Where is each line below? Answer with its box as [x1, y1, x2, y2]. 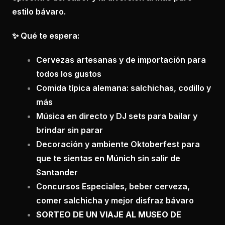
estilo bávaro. [12, 7, 66, 17]
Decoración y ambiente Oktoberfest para [36, 139, 200, 150]
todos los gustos [36, 69, 101, 79]
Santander [36, 167, 78, 178]
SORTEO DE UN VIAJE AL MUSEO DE [36, 209, 181, 220]
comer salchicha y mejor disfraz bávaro [36, 195, 194, 206]
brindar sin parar [36, 125, 103, 136]
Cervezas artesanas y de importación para [36, 55, 206, 65]
